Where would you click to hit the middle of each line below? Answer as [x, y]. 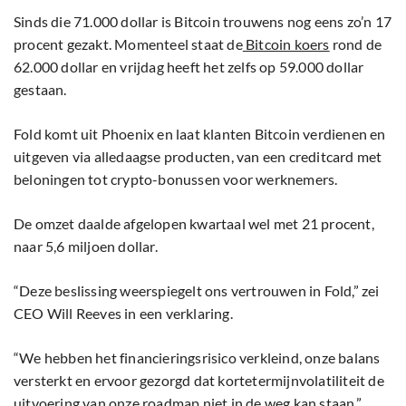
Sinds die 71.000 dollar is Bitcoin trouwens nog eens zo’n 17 [203, 22]
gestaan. [40, 90]
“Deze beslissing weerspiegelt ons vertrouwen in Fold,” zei [197, 291]
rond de [356, 44]
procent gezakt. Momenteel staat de [128, 44]
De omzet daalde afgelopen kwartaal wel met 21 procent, [194, 224]
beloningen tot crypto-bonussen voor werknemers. [176, 179]
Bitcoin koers [286, 44]
